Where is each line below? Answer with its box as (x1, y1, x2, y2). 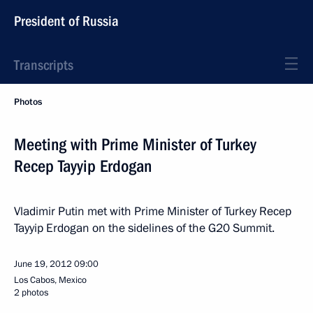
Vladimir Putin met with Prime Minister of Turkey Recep (14, 203, 291, 219)
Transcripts (14, 57, 73, 73)
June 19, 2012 (14, 258, 72, 270)
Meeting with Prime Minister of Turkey (14, 135, 256, 154)
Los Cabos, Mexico (14, 274, 87, 286)
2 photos (14, 286, 48, 299)
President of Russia (14, 13, 119, 29)
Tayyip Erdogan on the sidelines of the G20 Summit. (14, 220, 275, 236)
